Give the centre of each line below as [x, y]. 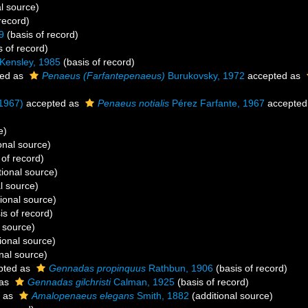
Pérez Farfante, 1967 [217, 103]
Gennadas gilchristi [69, 282]
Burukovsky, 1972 [205, 76]
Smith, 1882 [162, 296]
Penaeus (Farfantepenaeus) [103, 76]
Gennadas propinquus [97, 268]
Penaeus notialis [133, 103]
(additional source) [231, 296]
